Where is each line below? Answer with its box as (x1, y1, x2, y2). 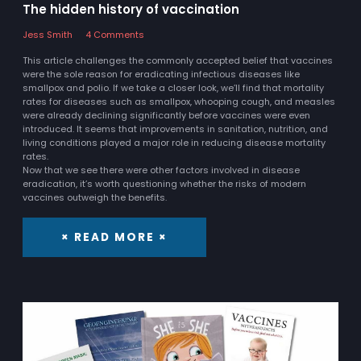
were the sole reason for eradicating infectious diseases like (23, 67, 300, 81)
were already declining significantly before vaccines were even (23, 108, 310, 122)
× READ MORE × (61, 230, 168, 246)
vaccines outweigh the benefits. (23, 190, 167, 204)
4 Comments (85, 27, 144, 41)
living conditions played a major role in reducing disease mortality (23, 135, 326, 149)
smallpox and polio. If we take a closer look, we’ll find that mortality (23, 81, 324, 94)
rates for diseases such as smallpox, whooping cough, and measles (23, 94, 335, 108)
